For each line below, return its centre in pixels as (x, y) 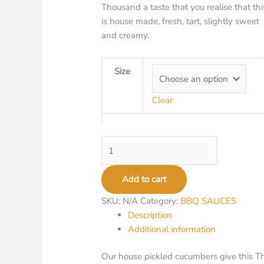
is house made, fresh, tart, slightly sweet (181, 21)
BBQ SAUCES (209, 201)
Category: (161, 201)
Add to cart (144, 179)
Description (150, 215)
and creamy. (126, 35)
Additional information (172, 229)
